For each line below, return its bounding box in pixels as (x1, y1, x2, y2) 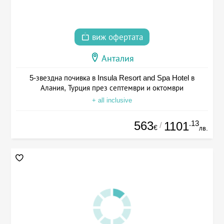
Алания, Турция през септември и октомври (40, 83, 183, 92)
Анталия (101, 53, 134, 64)
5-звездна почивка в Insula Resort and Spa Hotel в (29, 73, 194, 82)
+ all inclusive (92, 96, 132, 104)
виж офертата (89, 32, 143, 42)
